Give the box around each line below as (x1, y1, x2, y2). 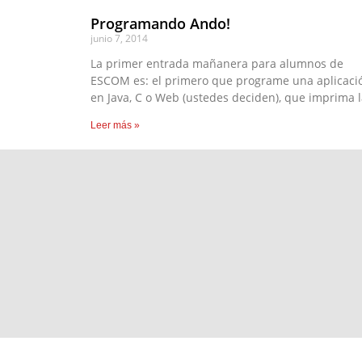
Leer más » (90, 120, 140, 132)
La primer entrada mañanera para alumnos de (90, 56, 343, 72)
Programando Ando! (90, 14, 230, 34)
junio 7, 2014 (90, 32, 148, 46)
